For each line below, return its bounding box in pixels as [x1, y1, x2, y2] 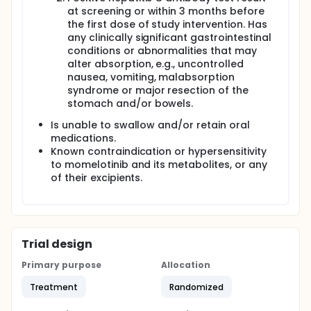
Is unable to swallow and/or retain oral [51, 118, 250, 132]
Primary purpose [22, 259, 101, 271]
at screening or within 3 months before [67, 4, 264, 18]
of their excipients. [51, 171, 143, 185]
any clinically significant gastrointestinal [67, 31, 271, 44]
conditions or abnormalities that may [67, 44, 257, 58]
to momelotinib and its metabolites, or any [51, 158, 267, 171]
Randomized [169, 280, 224, 293]
